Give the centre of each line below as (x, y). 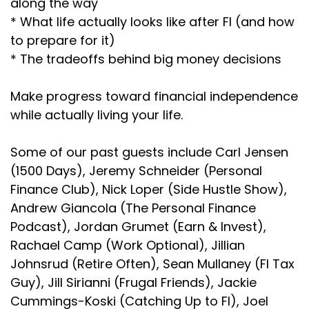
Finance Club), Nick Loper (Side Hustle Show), (149, 189)
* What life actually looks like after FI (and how (152, 22)
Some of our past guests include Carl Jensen (149, 152)
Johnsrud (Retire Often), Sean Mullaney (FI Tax (152, 264)
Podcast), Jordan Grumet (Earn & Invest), (138, 227)
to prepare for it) (63, 40)
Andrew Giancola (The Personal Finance (133, 208)
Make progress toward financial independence (154, 96)
